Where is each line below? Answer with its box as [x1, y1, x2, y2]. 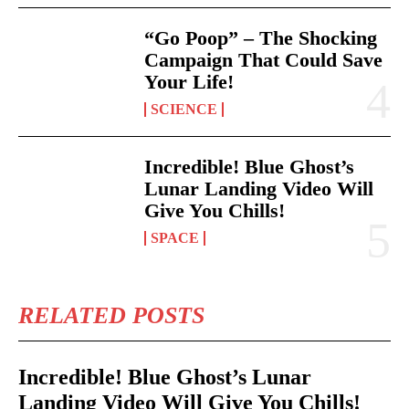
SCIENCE [151, 100, 218, 117]
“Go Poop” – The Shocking [144, 26, 378, 49]
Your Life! [144, 69, 235, 93]
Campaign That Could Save [144, 47, 383, 71]
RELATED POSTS [18, 302, 204, 330]
